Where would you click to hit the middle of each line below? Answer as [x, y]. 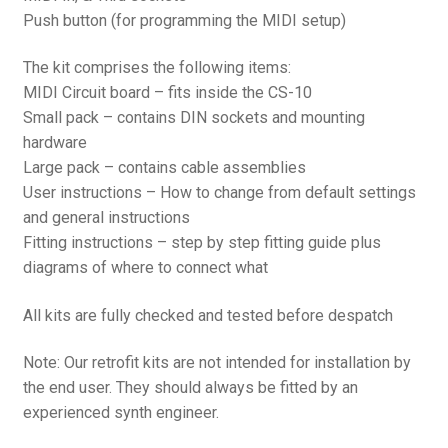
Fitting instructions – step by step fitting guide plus [201, 243]
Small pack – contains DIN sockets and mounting [193, 118]
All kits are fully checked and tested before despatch [207, 315]
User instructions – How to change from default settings [219, 193]
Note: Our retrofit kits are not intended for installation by [216, 363]
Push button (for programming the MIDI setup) [184, 20]
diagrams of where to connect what [145, 268]
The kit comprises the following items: [156, 68]
